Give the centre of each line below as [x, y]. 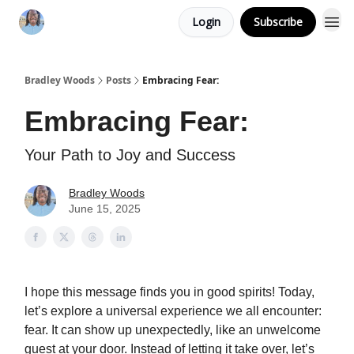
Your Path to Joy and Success [130, 155]
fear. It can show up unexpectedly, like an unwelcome [173, 330]
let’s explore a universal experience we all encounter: [173, 311]
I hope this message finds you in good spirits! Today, [169, 292]
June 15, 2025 [105, 209]
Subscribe [278, 22]
